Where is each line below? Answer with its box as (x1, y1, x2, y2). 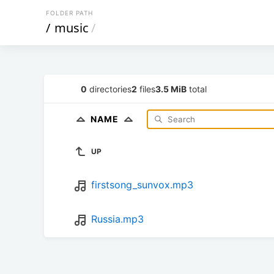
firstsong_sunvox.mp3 (91, 179, 193, 191)
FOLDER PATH (46, 9, 93, 17)
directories (87, 83, 131, 94)
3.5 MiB (155, 83, 187, 94)
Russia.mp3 (91, 213, 144, 226)
